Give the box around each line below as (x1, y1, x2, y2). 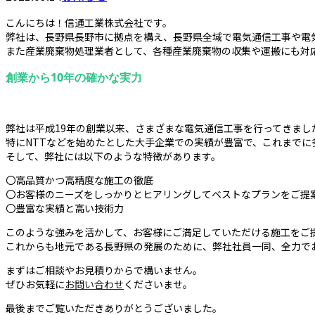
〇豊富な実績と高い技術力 (6, 201, 124, 216)
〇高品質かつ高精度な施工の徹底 (6, 173, 153, 188)
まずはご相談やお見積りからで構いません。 (6, 263, 202, 278)
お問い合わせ (65, 277, 124, 292)
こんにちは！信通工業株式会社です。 (6, 15, 172, 30)
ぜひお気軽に (6, 277, 65, 292)
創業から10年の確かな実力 (6, 69, 142, 85)
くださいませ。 (124, 277, 193, 292)
